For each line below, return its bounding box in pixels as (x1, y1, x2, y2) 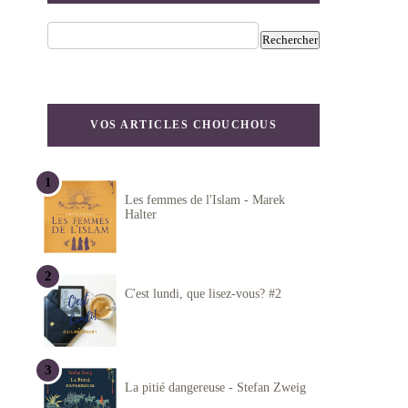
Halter (125, 207, 157, 221)
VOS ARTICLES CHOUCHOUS (90, 118, 277, 131)
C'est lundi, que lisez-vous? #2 (125, 286, 281, 301)
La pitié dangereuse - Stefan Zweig (125, 380, 306, 394)
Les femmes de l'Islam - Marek (125, 192, 285, 207)
